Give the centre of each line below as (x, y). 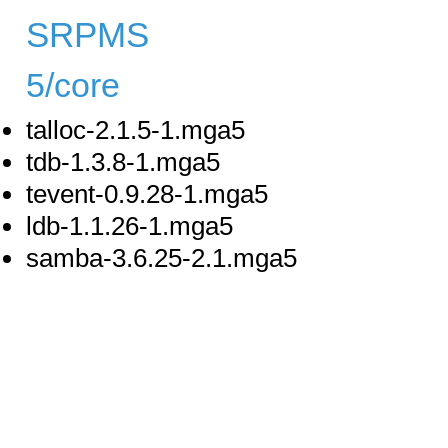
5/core (73, 85)
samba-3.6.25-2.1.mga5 (161, 258)
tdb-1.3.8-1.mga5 (123, 162)
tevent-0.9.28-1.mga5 (147, 194)
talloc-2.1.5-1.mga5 (135, 130)
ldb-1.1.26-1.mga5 (129, 226)
